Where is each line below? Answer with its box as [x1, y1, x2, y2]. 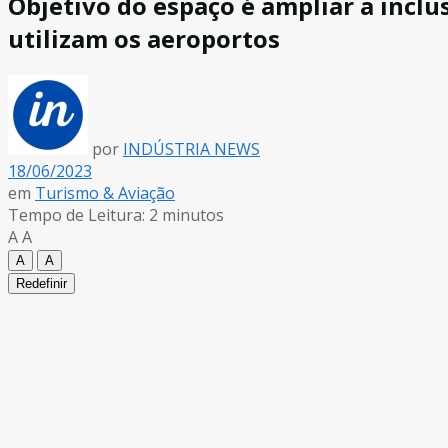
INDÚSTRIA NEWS [123, 137, 260, 160]
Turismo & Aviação [35, 181, 175, 204]
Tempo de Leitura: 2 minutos [8, 203, 224, 226]
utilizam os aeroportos [8, 21, 280, 55]
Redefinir [16, 275, 67, 291]
